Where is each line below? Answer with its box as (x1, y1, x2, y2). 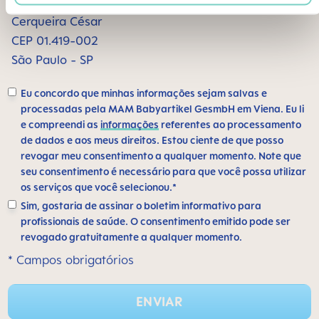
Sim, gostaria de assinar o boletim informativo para (21, 199, 261, 211)
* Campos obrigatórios (8, 252, 134, 267)
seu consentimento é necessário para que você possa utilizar (21, 165, 306, 177)
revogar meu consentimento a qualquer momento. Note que (21, 150, 301, 162)
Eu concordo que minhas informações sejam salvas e (21, 87, 267, 99)
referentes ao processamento (159, 118, 301, 130)
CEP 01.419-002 (11, 33, 98, 48)
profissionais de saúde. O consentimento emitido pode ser (21, 214, 291, 227)
